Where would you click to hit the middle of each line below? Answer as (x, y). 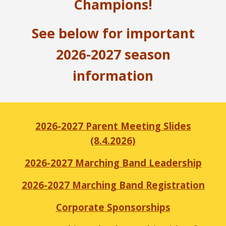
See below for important (113, 33)
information (113, 76)
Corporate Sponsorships (113, 207)
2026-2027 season (113, 54)
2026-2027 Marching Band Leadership (113, 163)
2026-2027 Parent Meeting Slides (113, 126)
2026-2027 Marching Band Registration (113, 185)
